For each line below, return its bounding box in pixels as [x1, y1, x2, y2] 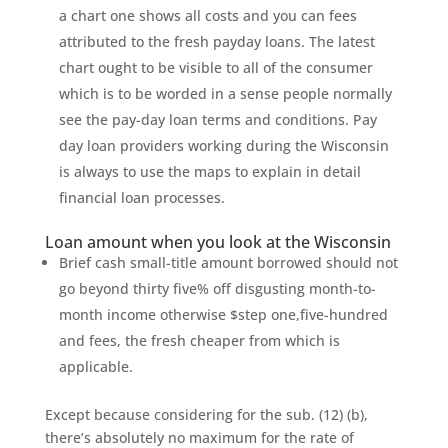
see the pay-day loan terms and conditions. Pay [58, 110, 377, 129]
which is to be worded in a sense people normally [58, 84, 392, 103]
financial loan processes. [58, 188, 225, 207]
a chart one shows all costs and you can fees [58, 6, 357, 25]
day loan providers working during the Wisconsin [58, 136, 389, 155]
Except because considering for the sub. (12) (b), [44, 405, 368, 424]
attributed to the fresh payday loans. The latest [58, 32, 375, 51]
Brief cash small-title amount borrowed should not [58, 253, 398, 272]
